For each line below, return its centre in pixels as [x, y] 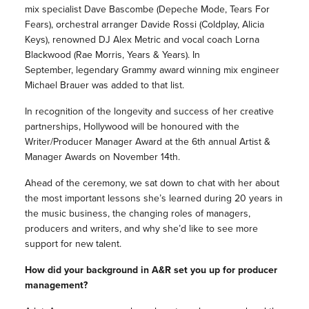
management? [56, 286]
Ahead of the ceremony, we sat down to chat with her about [152, 183]
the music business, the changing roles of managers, [137, 214]
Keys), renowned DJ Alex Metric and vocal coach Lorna [142, 40]
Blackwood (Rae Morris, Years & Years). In [112, 55]
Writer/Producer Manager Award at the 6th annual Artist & [147, 142]
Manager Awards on [69, 157]
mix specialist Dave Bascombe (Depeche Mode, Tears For [147, 10]
